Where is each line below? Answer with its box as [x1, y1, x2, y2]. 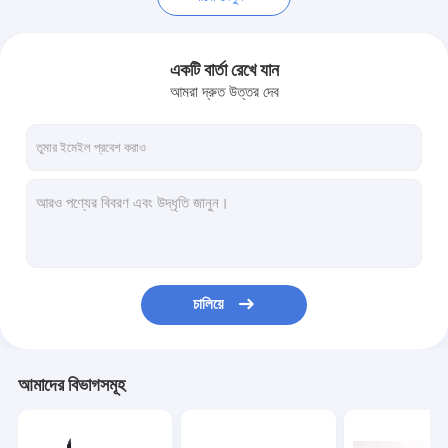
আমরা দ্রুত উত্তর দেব [169, 83, 279, 102]
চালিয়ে [192, 295, 224, 314]
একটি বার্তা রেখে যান [169, 59, 279, 80]
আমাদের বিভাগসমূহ [17, 375, 125, 396]
